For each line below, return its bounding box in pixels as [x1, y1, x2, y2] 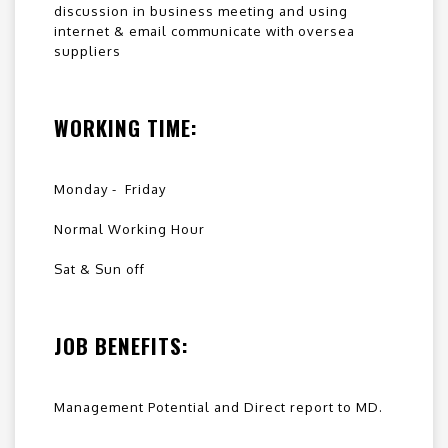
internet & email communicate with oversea [54, 23, 355, 40]
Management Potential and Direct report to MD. [54, 399, 383, 416]
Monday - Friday [54, 181, 166, 198]
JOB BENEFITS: [54, 330, 189, 362]
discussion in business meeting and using [54, 3, 348, 20]
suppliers [54, 43, 121, 60]
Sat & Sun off [54, 261, 145, 278]
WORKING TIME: [54, 112, 198, 144]
